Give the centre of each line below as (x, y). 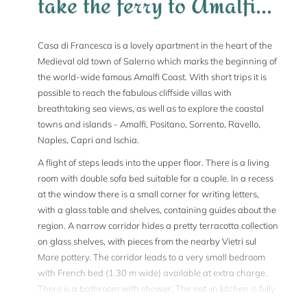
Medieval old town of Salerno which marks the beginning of (157, 61)
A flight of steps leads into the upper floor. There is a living (153, 162)
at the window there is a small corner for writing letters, (148, 194)
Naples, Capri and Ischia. (88, 140)
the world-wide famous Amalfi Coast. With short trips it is (152, 77)
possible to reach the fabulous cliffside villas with (135, 93)
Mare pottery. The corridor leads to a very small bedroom (151, 257)
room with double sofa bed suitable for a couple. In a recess (156, 178)
